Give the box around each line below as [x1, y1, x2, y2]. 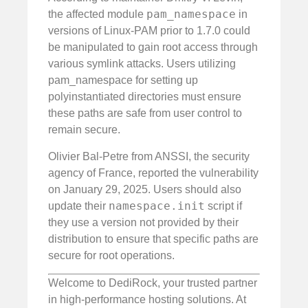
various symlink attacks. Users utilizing [48, 58, 236, 70]
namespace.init [109, 199, 205, 212]
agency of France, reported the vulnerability [48, 166, 258, 179]
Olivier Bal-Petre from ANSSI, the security [48, 150, 250, 162]
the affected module [48, 8, 146, 21]
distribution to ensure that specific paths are [48, 232, 258, 245]
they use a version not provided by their [48, 216, 239, 228]
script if [205, 199, 242, 212]
